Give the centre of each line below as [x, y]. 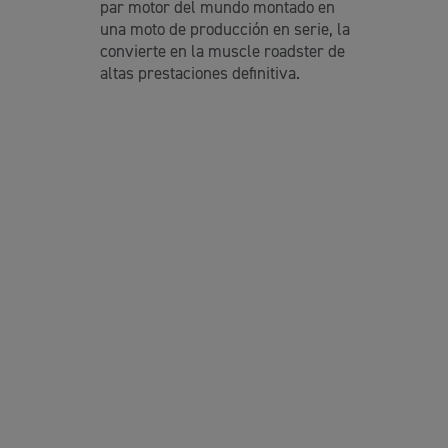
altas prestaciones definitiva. [200, 74]
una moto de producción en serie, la [225, 30]
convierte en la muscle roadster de [222, 52]
